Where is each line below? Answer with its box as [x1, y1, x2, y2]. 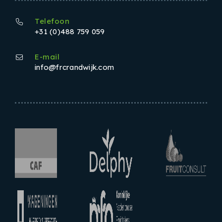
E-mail [35, 52, 59, 61]
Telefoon [35, 16, 69, 26]
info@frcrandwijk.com [35, 62, 114, 72]
